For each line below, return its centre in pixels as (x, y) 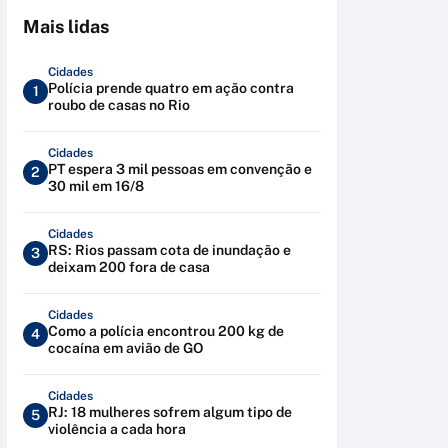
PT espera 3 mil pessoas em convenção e (180, 169)
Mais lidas (66, 26)
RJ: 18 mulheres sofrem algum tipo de (170, 412)
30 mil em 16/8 (96, 186)
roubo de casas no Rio (119, 105)
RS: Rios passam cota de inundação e (169, 250)
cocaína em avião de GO (125, 348)
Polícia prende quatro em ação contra (171, 88)
